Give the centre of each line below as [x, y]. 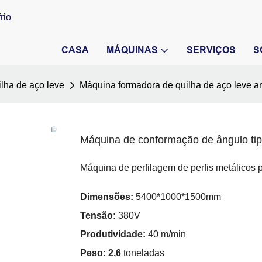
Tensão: [98, 216]
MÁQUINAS [132, 50]
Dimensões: [107, 197]
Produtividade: [113, 235]
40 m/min [166, 235]
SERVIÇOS [211, 50]
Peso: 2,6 [101, 253]
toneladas [143, 253]
